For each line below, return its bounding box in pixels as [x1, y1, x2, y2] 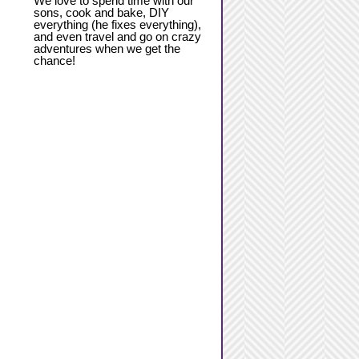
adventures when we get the [34, 41, 180, 55]
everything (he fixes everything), [34, 17, 201, 31]
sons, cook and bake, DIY [34, 5, 169, 19]
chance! [34, 53, 75, 67]
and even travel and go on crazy [34, 29, 201, 43]
